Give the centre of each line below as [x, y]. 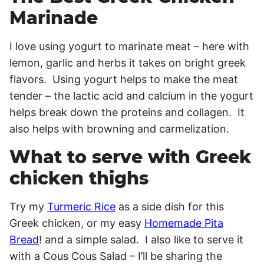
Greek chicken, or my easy [77, 223]
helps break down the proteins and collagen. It [127, 113]
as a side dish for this [170, 207]
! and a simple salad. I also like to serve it [141, 240]
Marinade [54, 18]
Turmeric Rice [81, 207]
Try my [28, 207]
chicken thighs [79, 179]
